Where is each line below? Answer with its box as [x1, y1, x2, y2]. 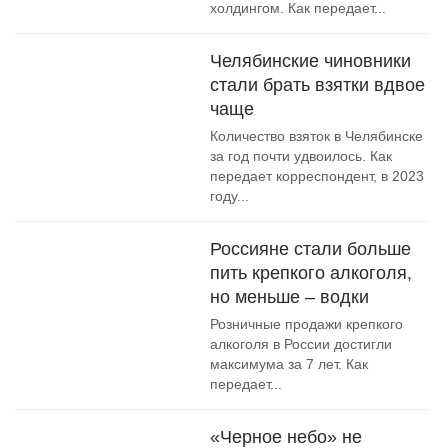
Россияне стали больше [210, 239, 411, 259]
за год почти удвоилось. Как [210, 148, 392, 164]
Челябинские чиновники [210, 51, 411, 71]
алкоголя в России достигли [210, 336, 392, 352]
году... [210, 188, 249, 204]
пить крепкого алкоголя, [210, 263, 412, 283]
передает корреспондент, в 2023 [210, 168, 424, 184]
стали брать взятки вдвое [210, 75, 425, 95]
